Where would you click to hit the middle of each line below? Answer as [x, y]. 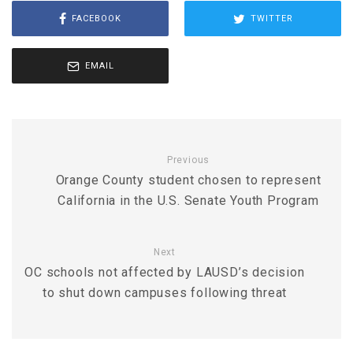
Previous [188, 160]
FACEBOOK [97, 18]
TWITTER [271, 18]
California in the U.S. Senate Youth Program [188, 201]
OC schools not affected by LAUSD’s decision [165, 272]
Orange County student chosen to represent [188, 180]
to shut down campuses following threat [165, 293]
